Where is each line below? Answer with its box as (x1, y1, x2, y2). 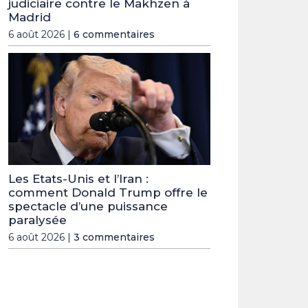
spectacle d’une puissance (8, 199, 168, 214)
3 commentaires (74, 231, 155, 244)
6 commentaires (74, 28, 155, 41)
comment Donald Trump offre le (8, 186, 208, 200)
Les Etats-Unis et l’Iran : (8, 172, 148, 186)
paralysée (8, 213, 67, 228)
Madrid (8, 10, 51, 25)
